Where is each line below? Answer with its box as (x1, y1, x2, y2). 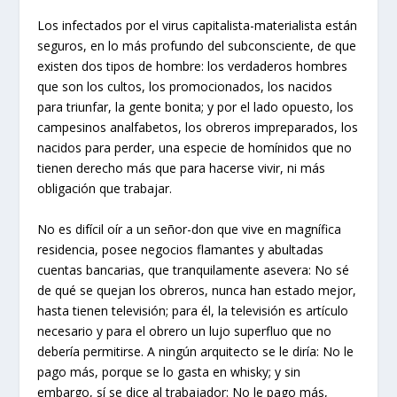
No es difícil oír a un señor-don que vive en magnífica (37, 220, 342, 237)
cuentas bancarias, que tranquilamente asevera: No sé (37, 261, 350, 278)
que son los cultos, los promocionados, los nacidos (37, 78, 333, 96)
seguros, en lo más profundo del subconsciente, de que (37, 37, 357, 55)
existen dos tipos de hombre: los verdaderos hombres (37, 58, 348, 75)
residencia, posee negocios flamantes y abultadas (37, 240, 324, 258)
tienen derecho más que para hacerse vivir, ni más (37, 160, 326, 177)
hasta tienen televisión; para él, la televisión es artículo (37, 301, 349, 319)
